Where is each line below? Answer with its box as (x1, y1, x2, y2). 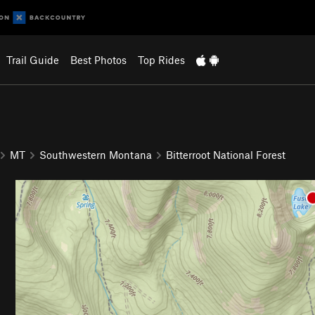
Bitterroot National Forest (166, 148, 285, 161)
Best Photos (70, 53, 127, 66)
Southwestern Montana (39, 148, 152, 161)
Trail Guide (6, 53, 59, 66)
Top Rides (137, 53, 185, 66)
